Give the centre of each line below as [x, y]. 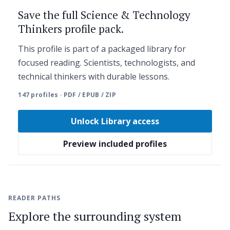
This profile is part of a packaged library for [102, 49]
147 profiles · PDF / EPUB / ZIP [67, 95]
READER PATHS [34, 198]
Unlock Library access [115, 121]
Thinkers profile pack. [71, 28]
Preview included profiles [115, 144]
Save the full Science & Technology [104, 15]
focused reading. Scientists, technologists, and [107, 62]
